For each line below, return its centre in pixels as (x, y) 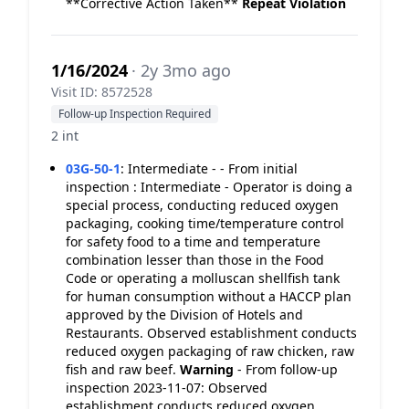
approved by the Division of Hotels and (184, 315)
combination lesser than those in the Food (195, 260)
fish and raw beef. (123, 369)
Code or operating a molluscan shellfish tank (203, 278)
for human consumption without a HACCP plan (209, 296)
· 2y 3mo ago (181, 70)
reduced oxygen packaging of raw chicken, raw (210, 351)
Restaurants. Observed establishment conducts (211, 333)
